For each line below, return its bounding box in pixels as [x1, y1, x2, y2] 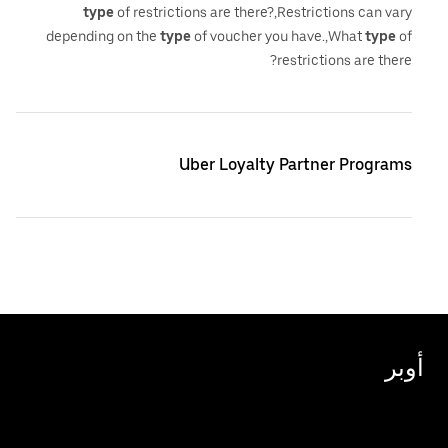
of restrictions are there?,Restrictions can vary [114, 4, 412, 20]
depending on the [46, 28, 160, 44]
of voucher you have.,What [191, 28, 365, 44]
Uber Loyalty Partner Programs [179, 155, 412, 174]
